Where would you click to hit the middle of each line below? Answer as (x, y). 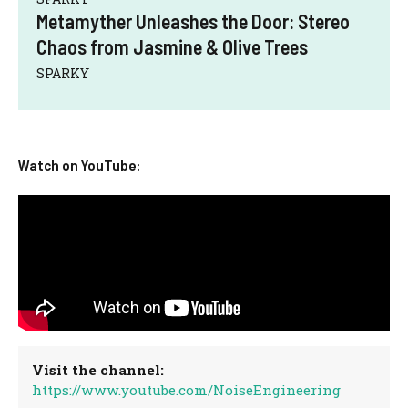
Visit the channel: (98, 369)
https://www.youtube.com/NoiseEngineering (187, 389)
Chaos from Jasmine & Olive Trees (172, 47)
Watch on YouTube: (79, 165)
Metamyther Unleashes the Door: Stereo (193, 21)
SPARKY (63, 74)
